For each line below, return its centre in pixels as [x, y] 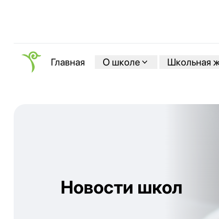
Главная [68, 62]
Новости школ [121, 187]
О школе [121, 62]
